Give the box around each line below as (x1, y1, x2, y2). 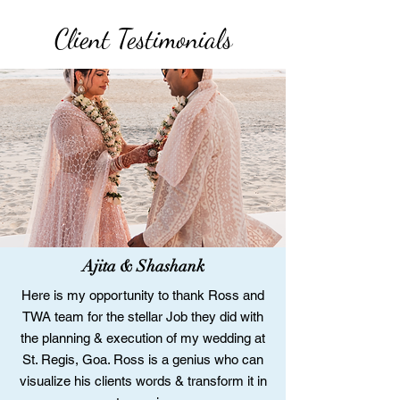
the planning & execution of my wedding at (21, 330, 265, 346)
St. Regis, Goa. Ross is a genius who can (22, 352, 263, 367)
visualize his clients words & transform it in (19, 373, 267, 388)
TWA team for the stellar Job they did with (22, 309, 263, 324)
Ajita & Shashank (81, 256, 204, 276)
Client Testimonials (54, 22, 232, 54)
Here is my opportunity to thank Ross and (21, 287, 264, 303)
